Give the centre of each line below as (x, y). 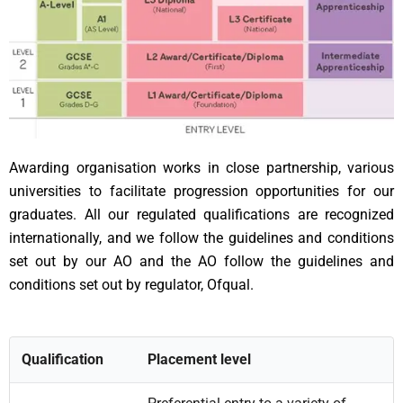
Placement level (199, 359)
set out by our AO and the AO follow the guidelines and (201, 261)
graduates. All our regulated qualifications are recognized (201, 214)
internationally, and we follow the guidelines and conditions (201, 237)
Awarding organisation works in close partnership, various (201, 167)
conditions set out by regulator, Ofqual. (131, 284)
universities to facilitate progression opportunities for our (201, 191)
